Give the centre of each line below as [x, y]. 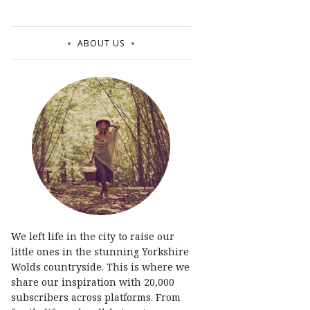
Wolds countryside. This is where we [100, 267]
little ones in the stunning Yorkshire [100, 252]
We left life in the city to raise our [93, 236]
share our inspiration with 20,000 [93, 282]
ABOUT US [101, 43]
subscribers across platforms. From [96, 297]
